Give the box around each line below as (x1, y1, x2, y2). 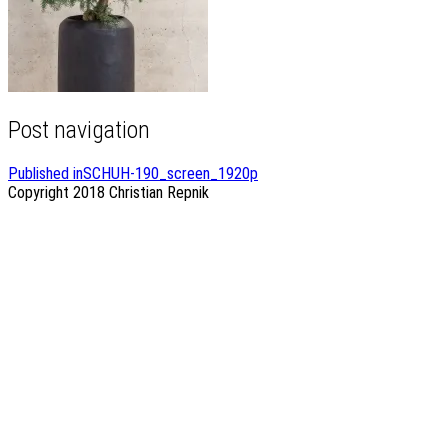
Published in (8, 163, 83, 183)
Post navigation (8, 115, 150, 144)
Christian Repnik (109, 182, 209, 202)
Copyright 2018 (8, 182, 109, 202)
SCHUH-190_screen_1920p (83, 163, 258, 183)
